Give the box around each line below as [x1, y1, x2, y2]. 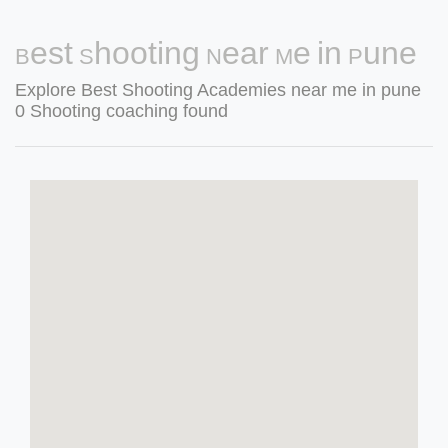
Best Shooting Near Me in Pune [15, 35, 417, 71]
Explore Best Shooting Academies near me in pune [15, 80, 421, 100]
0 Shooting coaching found [15, 101, 228, 121]
